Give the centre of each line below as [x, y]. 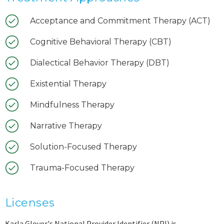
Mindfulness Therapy [72, 105]
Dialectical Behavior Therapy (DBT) [100, 63]
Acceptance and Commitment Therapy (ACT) [120, 21]
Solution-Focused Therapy [83, 147]
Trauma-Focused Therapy [82, 168]
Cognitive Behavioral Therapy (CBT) [101, 42]
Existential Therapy [68, 84]
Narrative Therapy [66, 126]
